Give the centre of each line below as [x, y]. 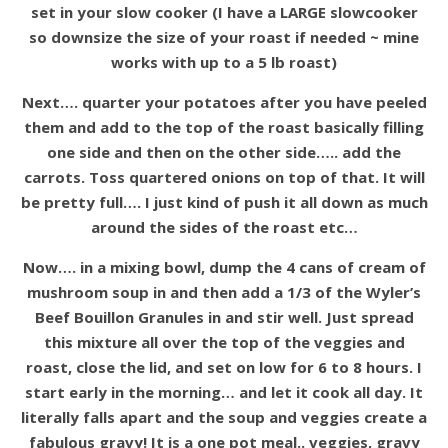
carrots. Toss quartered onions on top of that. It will [224, 176]
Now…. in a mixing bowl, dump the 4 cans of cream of [224, 266]
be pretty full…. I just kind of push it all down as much [224, 201]
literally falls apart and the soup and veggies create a [224, 416]
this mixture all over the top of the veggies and [224, 341]
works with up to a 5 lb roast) [224, 61]
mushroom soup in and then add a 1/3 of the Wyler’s [224, 291]
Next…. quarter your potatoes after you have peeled [224, 101]
